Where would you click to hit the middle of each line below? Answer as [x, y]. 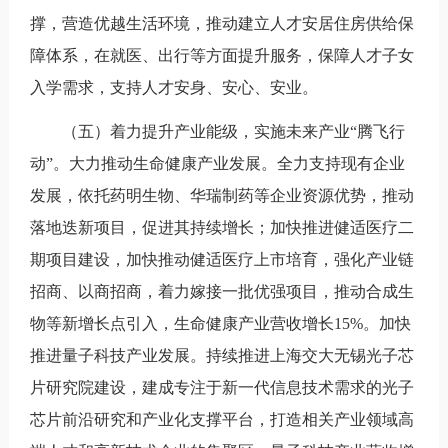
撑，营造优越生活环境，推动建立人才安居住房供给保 [221, 23]
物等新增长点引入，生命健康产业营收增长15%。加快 [220, 323]
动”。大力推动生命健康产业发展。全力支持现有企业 [217, 163]
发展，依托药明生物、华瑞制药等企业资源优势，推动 [221, 195]
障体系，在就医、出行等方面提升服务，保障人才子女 [221, 55]
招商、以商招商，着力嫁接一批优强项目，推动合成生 [221, 291]
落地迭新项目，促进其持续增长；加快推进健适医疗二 [221, 227]
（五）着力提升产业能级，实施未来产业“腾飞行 [233, 131]
